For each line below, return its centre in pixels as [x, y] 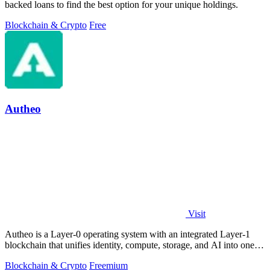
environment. [30, 256]
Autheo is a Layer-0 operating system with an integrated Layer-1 [127, 234]
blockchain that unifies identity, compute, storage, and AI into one [130, 245]
